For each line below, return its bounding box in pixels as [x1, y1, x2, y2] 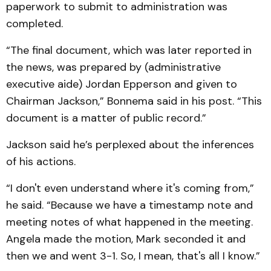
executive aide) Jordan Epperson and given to [6, 77, 237, 92]
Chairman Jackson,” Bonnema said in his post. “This [6, 94, 262, 109]
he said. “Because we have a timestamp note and [6, 198, 253, 213]
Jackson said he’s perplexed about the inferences [6, 137, 254, 152]
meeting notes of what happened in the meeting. [6, 215, 253, 230]
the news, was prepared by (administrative [6, 60, 221, 75]
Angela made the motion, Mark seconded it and [6, 232, 246, 247]
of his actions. [6, 154, 76, 169]
